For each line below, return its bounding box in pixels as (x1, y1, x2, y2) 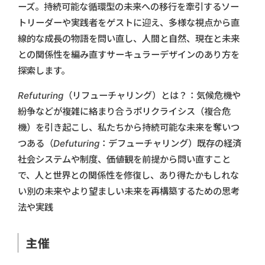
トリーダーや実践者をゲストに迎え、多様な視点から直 (18, 17, 240, 29)
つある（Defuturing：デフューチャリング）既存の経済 (18, 138, 241, 150)
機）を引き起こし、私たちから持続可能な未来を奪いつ (18, 122, 240, 134)
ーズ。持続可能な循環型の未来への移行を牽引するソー (18, 1, 239, 13)
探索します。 (18, 65, 70, 77)
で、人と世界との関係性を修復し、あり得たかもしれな (18, 170, 239, 182)
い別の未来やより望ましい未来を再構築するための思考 (18, 186, 240, 198)
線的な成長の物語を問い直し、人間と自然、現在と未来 (18, 33, 240, 45)
